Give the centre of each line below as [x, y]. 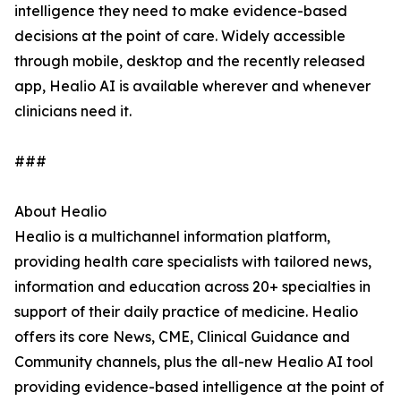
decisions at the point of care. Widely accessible [180, 36]
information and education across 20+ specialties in [192, 287]
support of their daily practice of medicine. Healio [186, 312]
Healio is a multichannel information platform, [172, 237]
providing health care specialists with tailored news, [193, 262]
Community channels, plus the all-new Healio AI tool [194, 362]
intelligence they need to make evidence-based [181, 11]
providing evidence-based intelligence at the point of [199, 387]
